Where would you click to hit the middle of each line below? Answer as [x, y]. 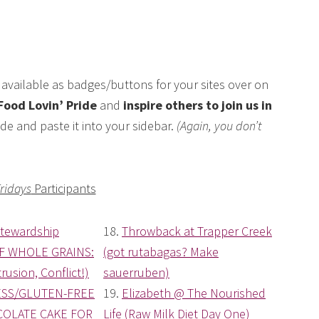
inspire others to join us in [198, 105]
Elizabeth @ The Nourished [194, 293]
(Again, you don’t [219, 126]
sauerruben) [136, 273]
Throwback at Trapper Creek [197, 231]
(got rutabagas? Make [161, 252]
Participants [63, 189]
